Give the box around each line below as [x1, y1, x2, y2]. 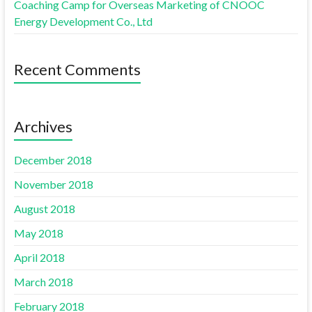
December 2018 [13, 153, 92, 167]
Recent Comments [13, 60, 141, 79]
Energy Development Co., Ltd [13, 15, 153, 29]
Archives [13, 117, 72, 136]
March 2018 [13, 275, 73, 289]
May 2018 [13, 226, 63, 240]
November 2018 [13, 178, 93, 192]
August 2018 [13, 202, 75, 216]
